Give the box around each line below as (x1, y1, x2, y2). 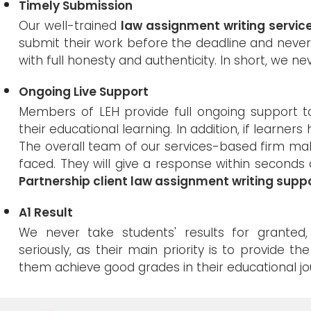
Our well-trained (19, 17, 121, 34)
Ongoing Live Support (19, 83, 149, 100)
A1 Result (19, 203, 73, 221)
